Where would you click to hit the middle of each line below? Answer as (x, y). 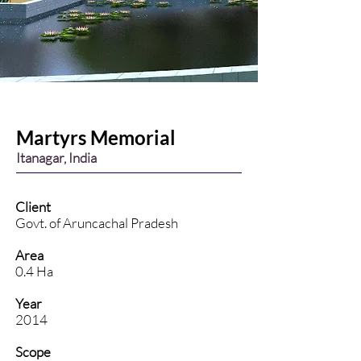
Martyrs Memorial (96, 137)
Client (33, 207)
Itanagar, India (56, 158)
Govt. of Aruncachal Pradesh (97, 223)
